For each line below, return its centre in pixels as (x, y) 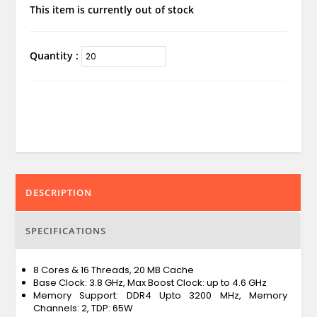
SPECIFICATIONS (65, 230)
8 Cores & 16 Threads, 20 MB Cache (113, 270)
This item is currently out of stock (111, 9)
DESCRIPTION (58, 192)
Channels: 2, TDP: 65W (83, 308)
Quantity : (55, 55)
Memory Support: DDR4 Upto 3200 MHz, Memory (160, 295)
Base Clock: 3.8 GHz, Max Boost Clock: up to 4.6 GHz (150, 282)
